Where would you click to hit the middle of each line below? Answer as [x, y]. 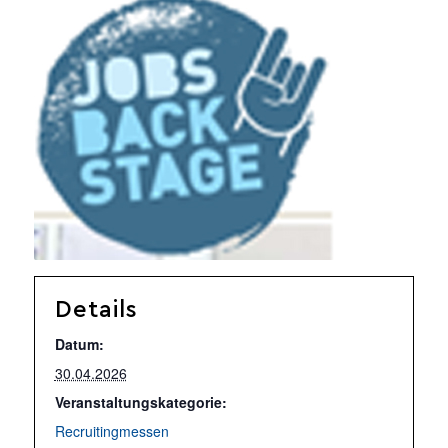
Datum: [79, 344]
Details [96, 310]
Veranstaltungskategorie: [140, 402]
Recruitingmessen [111, 431]
